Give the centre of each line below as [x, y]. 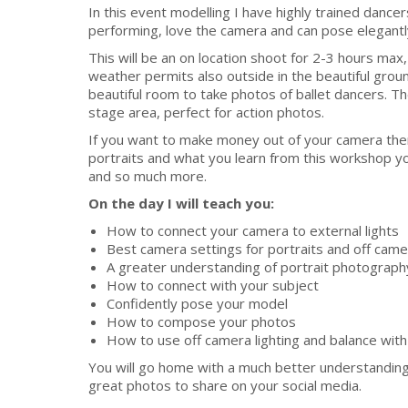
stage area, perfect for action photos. [206, 112]
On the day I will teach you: [181, 203]
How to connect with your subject [213, 285]
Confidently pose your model [197, 303]
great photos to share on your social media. [225, 385]
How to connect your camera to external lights [253, 230]
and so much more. [148, 175]
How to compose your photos [201, 321]
